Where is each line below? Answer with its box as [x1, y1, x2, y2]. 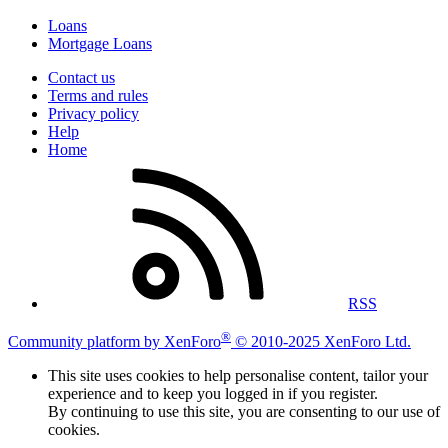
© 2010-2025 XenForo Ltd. [235, 333, 411, 351]
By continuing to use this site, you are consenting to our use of [48, 403, 440, 421]
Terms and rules [48, 87, 148, 105]
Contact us [48, 69, 115, 87]
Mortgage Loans [48, 35, 152, 53]
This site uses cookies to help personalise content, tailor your [48, 367, 428, 385]
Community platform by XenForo [8, 333, 221, 351]
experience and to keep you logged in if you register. [48, 385, 378, 403]
